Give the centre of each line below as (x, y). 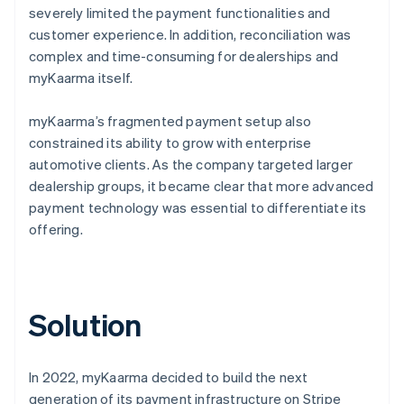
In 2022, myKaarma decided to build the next (169, 376)
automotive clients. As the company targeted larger (191, 164)
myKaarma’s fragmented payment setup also (170, 120)
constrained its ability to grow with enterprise (170, 142)
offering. (56, 229)
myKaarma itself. (81, 77)
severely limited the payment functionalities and (180, 12)
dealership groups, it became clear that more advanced (202, 185)
